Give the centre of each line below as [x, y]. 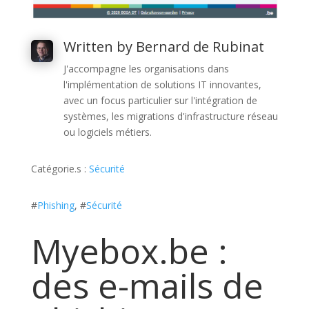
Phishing [56, 205]
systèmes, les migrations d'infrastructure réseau [170, 116]
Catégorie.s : [60, 168]
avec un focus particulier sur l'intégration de [160, 100]
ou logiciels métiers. [107, 132]
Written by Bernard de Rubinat [163, 46]
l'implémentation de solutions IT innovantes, [162, 84]
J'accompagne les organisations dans [146, 68]
